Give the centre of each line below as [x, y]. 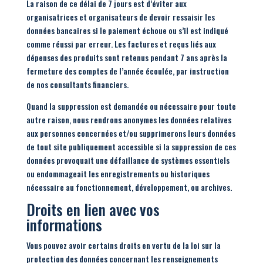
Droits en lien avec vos [93, 209]
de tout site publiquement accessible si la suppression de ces [131, 146]
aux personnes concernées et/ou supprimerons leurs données [131, 133]
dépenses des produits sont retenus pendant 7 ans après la [127, 57]
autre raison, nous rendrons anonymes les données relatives [129, 119]
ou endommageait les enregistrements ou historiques [118, 173]
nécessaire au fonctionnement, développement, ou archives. [129, 187]
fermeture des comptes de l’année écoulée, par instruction [127, 71]
